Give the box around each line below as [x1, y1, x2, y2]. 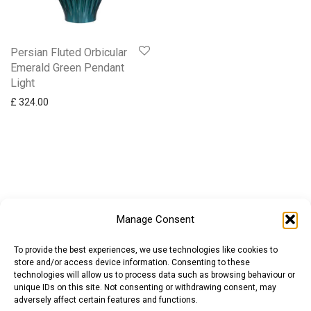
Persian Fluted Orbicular [10, 45, 127, 59]
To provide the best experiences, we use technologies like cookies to [14, 245, 278, 255]
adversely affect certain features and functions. [14, 295, 198, 305]
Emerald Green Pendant [10, 60, 124, 74]
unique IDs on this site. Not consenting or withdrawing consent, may [14, 283, 276, 292]
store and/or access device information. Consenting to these [14, 258, 250, 267]
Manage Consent [117, 213, 194, 226]
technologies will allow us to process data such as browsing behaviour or [14, 270, 295, 280]
